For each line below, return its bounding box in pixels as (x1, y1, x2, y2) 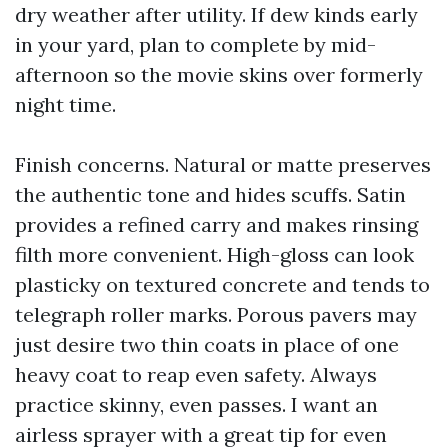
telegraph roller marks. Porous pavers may (15, 302, 417, 327)
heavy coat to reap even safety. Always (15, 362, 377, 387)
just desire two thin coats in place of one (15, 332, 399, 357)
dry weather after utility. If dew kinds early (15, 2, 418, 27)
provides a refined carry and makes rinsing (15, 212, 418, 237)
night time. (15, 92, 116, 117)
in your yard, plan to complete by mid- (15, 32, 376, 57)
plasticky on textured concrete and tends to (15, 272, 430, 297)
